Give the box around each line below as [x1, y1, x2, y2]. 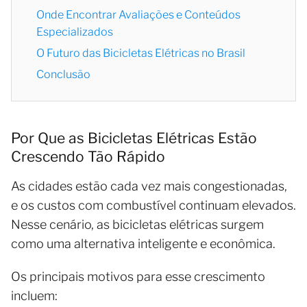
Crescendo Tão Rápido [11, 147, 165, 165]
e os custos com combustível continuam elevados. [11, 197, 296, 212]
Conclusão [36, 67, 90, 81]
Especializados [36, 25, 113, 38]
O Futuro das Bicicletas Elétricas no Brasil [36, 46, 245, 60]
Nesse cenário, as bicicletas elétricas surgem [11, 217, 264, 232]
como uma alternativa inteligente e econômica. [11, 236, 275, 251]
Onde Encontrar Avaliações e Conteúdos [36, 8, 241, 21]
